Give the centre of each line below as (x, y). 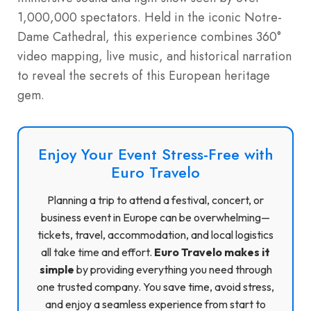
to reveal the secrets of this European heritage (144, 75)
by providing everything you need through (173, 269)
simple (57, 269)
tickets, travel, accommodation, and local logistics (155, 234)
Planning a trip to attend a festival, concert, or (155, 200)
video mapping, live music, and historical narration (154, 56)
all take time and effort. (98, 252)
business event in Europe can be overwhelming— (155, 217)
